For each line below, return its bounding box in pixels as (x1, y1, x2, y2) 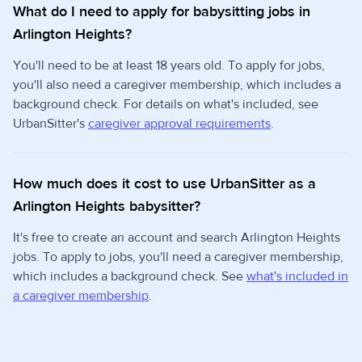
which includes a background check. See (13, 268, 246, 284)
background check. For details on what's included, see (13, 96, 318, 112)
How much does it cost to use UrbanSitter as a (13, 175, 316, 193)
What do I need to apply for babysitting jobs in (13, 2, 310, 21)
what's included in (246, 268, 348, 284)
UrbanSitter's (13, 116, 88, 132)
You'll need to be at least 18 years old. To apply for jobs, (13, 57, 325, 74)
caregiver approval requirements (88, 116, 271, 132)
